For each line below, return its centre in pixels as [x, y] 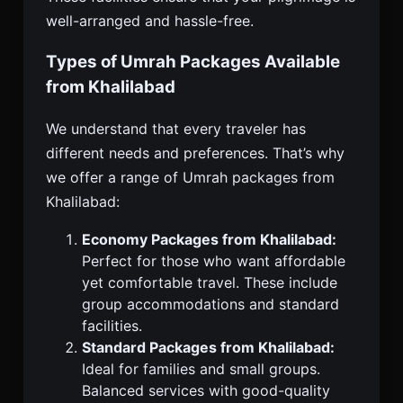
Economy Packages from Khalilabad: [209, 240]
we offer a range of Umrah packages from [190, 178]
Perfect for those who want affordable [214, 261]
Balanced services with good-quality [206, 391]
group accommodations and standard [210, 304]
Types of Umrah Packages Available [193, 62]
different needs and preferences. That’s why [195, 153]
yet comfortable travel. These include [210, 283]
